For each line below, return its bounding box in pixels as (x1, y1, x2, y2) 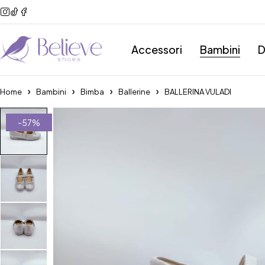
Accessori (131, 43, 182, 56)
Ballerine (118, 87, 150, 96)
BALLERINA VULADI (164, 87, 231, 96)
